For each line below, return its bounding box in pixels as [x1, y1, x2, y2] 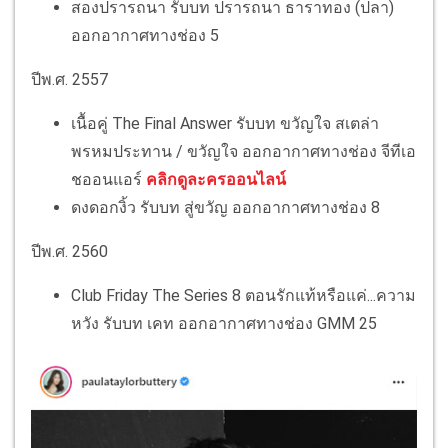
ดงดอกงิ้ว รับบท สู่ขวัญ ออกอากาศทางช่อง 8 [71, 198, 380, 218]
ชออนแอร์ [71, 170, 146, 190]
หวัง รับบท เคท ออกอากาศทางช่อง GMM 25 [71, 314, 377, 334]
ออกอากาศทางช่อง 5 [71, 26, 219, 46]
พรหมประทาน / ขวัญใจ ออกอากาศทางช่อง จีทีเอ [71, 142, 416, 162]
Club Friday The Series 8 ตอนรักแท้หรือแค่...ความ [71, 286, 416, 306]
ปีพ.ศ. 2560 [31, 242, 108, 262]
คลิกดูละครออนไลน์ [146, 170, 286, 190]
